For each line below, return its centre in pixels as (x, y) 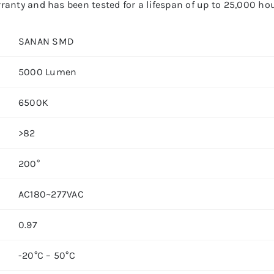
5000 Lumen (47, 72)
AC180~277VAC (51, 194)
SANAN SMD (46, 41)
